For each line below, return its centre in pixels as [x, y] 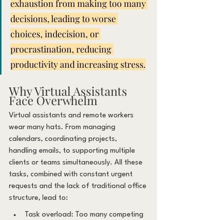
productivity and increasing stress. [78, 64]
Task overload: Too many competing [85, 215]
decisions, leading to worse [64, 18]
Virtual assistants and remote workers [72, 115]
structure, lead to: [38, 198]
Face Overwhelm [53, 100]
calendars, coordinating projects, [64, 139]
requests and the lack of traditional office [79, 186]
